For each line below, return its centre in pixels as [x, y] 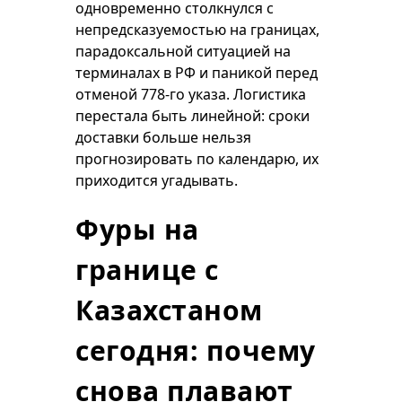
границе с [147, 270]
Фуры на [137, 229]
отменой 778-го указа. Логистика [191, 94]
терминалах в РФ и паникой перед [197, 73]
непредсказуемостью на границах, [197, 30]
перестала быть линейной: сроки [192, 116]
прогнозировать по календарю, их [197, 159]
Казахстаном [169, 310]
